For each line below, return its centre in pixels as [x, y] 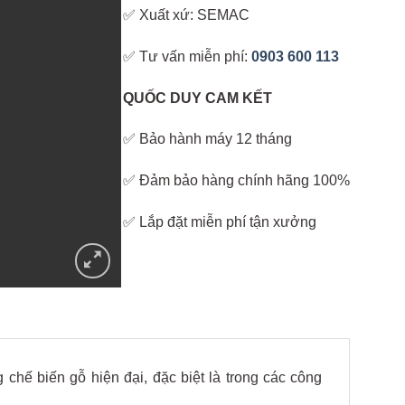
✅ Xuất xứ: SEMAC [187, 15]
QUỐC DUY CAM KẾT [198, 98]
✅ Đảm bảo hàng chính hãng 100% [237, 181]
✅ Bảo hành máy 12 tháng [208, 139]
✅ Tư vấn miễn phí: [188, 56]
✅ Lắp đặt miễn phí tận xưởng [220, 222]
